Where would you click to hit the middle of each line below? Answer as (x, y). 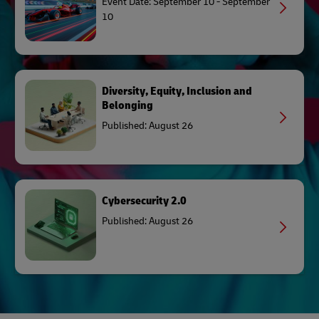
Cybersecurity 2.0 (144, 201)
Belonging (127, 105)
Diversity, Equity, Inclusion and (177, 91)
